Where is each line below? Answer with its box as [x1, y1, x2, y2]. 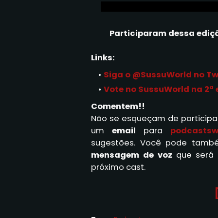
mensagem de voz [91, 149, 172, 161]
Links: [91, 52, 115, 63]
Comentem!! [91, 100, 145, 112]
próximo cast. [91, 161, 145, 173]
